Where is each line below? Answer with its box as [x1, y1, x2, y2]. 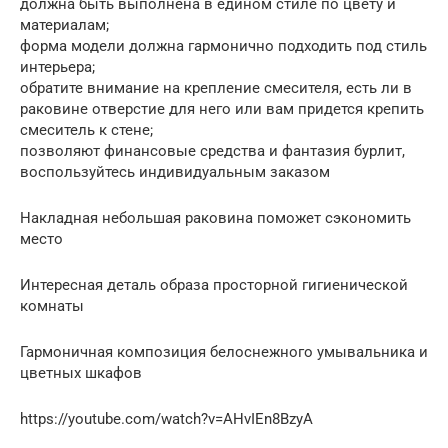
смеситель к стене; [20, 120, 153, 139]
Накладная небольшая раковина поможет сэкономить [20, 208, 411, 227]
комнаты [20, 296, 84, 315]
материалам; [20, 15, 109, 34]
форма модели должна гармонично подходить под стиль [20, 36, 427, 55]
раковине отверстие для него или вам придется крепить [20, 99, 424, 118]
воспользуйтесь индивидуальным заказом [20, 162, 330, 181]
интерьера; [20, 57, 95, 76]
